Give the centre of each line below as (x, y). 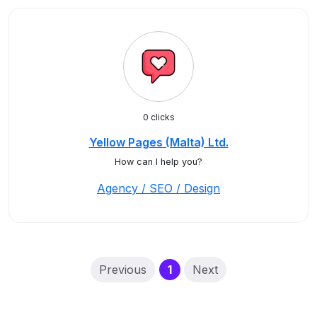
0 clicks (158, 117)
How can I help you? (158, 162)
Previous (123, 270)
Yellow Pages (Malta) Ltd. (158, 142)
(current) (197, 269)
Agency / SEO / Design (158, 188)
